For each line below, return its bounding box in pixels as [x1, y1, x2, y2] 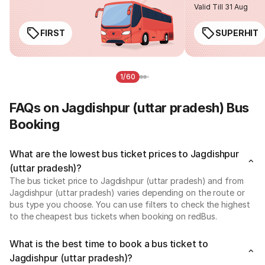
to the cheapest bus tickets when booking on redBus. [9, 211, 217, 221]
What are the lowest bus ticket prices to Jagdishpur [9, 147, 239, 160]
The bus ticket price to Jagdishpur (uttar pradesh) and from [9, 175, 244, 186]
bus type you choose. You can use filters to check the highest [9, 199, 250, 209]
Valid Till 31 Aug [194, 2, 248, 11]
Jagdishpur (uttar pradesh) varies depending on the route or [9, 187, 245, 198]
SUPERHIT [215, 27, 259, 38]
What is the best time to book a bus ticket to [9, 237, 208, 250]
